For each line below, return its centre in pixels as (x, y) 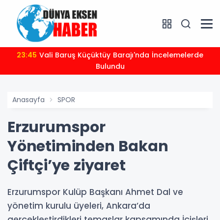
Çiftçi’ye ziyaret (67, 166)
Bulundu (110, 67)
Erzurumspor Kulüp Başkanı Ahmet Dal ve (95, 192)
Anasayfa (28, 100)
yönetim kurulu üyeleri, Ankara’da (79, 206)
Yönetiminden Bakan (88, 147)
